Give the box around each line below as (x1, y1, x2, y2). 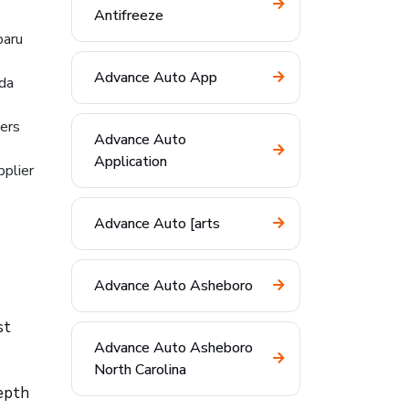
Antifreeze (94, 5, 163, 26)
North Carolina (94, 360, 186, 380)
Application (94, 152, 167, 172)
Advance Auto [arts (94, 214, 220, 234)
